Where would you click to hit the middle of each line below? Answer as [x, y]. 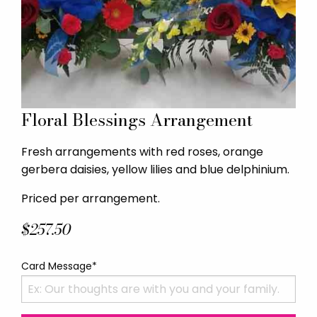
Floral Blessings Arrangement [137, 120]
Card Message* [59, 266]
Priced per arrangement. [91, 198]
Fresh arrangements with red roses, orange [142, 151]
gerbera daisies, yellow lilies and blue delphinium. [155, 169]
